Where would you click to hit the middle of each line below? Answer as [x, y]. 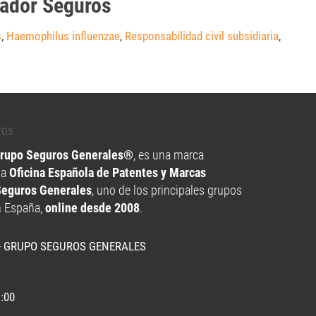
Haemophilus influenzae [63, 36]
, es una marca [169, 155]
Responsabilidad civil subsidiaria [202, 36]
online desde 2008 [92, 208]
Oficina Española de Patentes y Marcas [108, 172]
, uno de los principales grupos [167, 190]
